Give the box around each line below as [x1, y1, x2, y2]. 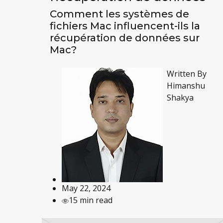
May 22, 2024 [61, 183, 111, 194]
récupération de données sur [49, 32, 200, 44]
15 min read [68, 195, 112, 206]
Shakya [166, 92, 194, 104]
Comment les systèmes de [49, 8, 189, 20]
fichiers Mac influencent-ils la [49, 20, 200, 32]
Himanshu [166, 80, 205, 92]
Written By [166, 68, 207, 80]
